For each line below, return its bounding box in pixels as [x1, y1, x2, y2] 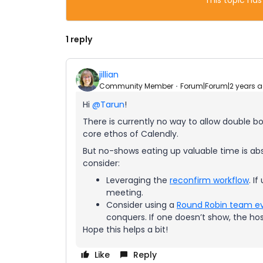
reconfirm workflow [170, 174, 249, 186]
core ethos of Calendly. [83, 128, 178, 140]
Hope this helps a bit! [83, 224, 168, 235]
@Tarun [92, 99, 124, 110]
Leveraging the [106, 174, 170, 186]
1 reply [66, 33, 92, 45]
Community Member [99, 80, 173, 91]
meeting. [106, 187, 143, 198]
